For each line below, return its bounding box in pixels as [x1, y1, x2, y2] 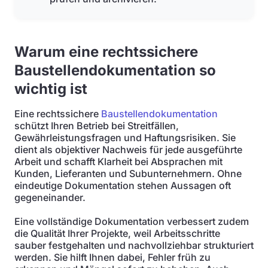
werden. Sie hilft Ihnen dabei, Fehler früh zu [14, 251, 211, 263]
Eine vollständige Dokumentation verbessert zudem [14, 215, 249, 227]
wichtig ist [14, 80, 87, 98]
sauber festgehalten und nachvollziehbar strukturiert [14, 239, 254, 251]
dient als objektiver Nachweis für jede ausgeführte [14, 144, 242, 156]
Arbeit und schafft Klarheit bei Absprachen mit [14, 156, 223, 167]
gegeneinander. [14, 191, 86, 203]
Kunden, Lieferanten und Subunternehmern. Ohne [14, 167, 242, 179]
